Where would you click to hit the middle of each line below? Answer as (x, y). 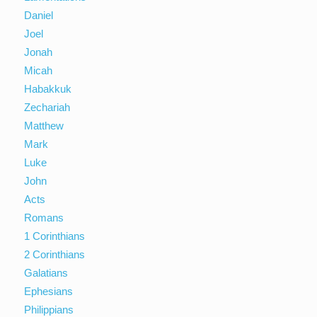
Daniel (39, 15)
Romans (44, 217)
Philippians (49, 309)
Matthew (44, 125)
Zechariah (47, 107)
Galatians (46, 272)
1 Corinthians (55, 236)
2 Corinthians (55, 254)
